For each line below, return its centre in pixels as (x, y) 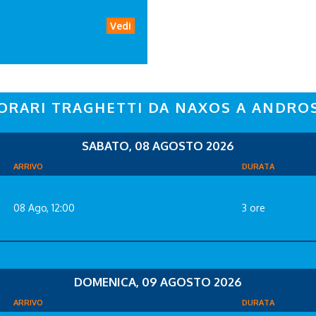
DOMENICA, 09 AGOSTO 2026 (158, 281)
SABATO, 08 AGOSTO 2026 (158, 145)
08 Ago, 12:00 (44, 207)
